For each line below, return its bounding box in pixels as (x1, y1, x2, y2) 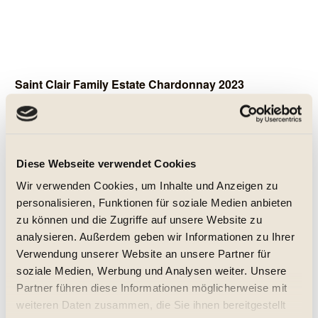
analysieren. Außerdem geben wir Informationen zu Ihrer (16, 231, 295, 243)
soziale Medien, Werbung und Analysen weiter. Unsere (16, 265, 287, 278)
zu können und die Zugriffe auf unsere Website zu (16, 214, 262, 226)
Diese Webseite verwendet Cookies (16, 157, 196, 170)
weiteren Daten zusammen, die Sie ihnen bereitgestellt (16, 299, 286, 312)
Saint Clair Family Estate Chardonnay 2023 (15, 76, 245, 93)
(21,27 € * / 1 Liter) (72, 189, 137, 201)
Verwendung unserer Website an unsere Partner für (16, 248, 270, 261)
